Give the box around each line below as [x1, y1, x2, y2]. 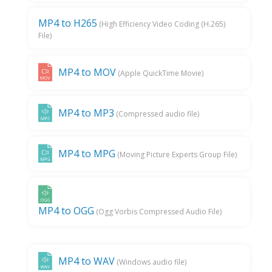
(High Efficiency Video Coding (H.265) [97, 18, 226, 29]
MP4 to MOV [58, 66, 117, 80]
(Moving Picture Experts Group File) [115, 149, 237, 160]
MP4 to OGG [38, 203, 95, 217]
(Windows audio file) [115, 257, 187, 268]
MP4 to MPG [58, 146, 116, 160]
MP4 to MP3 [58, 106, 115, 120]
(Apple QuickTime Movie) [116, 68, 204, 79]
